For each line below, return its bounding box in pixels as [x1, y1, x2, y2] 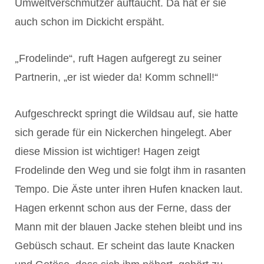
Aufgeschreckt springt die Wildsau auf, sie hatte [15, 107, 238, 120]
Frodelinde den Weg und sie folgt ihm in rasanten [15, 164, 246, 176]
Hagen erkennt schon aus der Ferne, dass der [15, 202, 231, 214]
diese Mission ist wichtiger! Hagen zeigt [15, 145, 200, 157]
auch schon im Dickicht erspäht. [15, 15, 164, 28]
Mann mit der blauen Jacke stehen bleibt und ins [15, 220, 242, 233]
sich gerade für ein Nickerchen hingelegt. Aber [15, 126, 232, 138]
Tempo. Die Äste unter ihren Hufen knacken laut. [15, 183, 243, 195]
